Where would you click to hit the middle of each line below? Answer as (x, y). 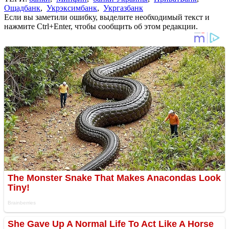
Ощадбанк (22, 8)
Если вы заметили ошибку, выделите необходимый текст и (107, 17)
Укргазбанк (123, 8)
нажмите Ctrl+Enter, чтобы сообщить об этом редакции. (101, 26)
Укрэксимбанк (72, 8)
